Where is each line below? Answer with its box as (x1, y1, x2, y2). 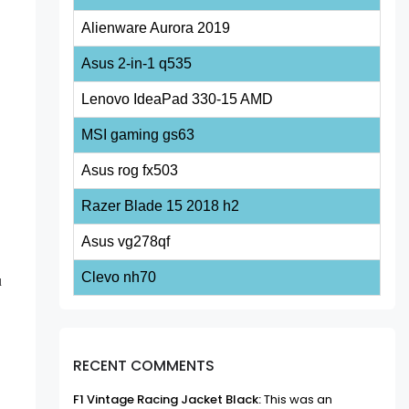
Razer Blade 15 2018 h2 (81, 198, 240, 215)
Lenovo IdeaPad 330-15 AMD (81, 91, 274, 108)
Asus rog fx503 (81, 163, 179, 179)
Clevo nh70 (81, 269, 157, 286)
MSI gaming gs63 (81, 127, 195, 143)
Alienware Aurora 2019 (81, 20, 231, 37)
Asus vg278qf (81, 234, 171, 250)
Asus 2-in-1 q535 (81, 56, 193, 72)
